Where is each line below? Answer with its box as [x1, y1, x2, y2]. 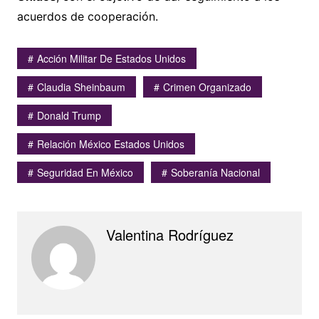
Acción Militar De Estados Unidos [36, 51, 186, 66]
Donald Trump [36, 108, 101, 123]
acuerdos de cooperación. [16, 9, 158, 24]
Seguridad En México [36, 165, 133, 180]
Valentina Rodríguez [105, 224, 234, 246]
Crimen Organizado [162, 80, 251, 95]
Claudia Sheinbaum [36, 80, 125, 95]
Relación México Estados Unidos [36, 137, 184, 152]
